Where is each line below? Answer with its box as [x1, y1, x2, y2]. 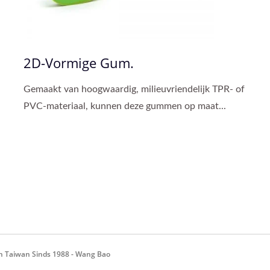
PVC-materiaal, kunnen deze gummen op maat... [24, 101, 226, 111]
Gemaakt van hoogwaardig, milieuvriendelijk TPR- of [24, 84, 245, 94]
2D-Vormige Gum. [24, 53, 134, 72]
